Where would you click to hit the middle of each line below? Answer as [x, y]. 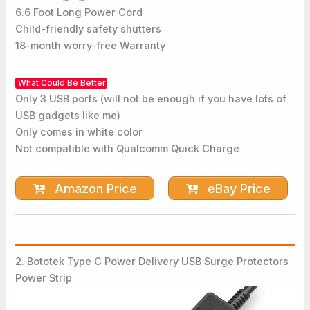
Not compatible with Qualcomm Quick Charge [128, 148]
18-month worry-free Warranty [91, 46]
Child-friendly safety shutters [89, 29]
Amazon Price [94, 188]
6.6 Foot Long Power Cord [79, 13]
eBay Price [238, 188]
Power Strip [44, 279]
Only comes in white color [79, 132]
